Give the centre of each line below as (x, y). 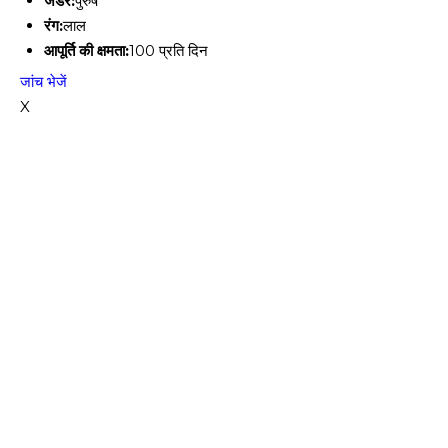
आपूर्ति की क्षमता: (86, 50)
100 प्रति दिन (168, 50)
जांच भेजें (43, 81)
